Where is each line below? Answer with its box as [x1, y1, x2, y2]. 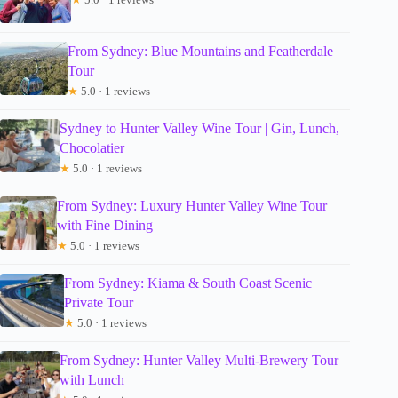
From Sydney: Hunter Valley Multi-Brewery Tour [59, 352, 338, 368]
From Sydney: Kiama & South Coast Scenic [63, 275, 312, 291]
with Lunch [59, 371, 124, 387]
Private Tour [63, 294, 133, 310]
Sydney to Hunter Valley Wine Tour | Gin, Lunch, [59, 120, 339, 136]
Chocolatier [59, 139, 124, 155]
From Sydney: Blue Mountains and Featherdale [68, 43, 334, 59]
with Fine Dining [56, 217, 153, 233]
